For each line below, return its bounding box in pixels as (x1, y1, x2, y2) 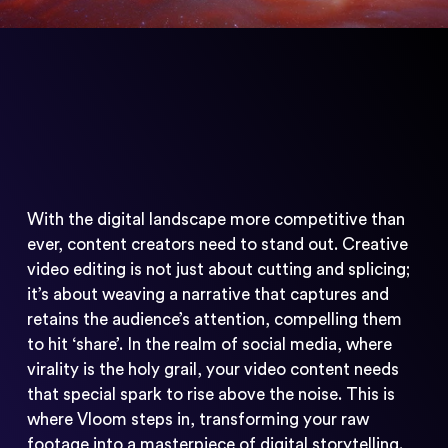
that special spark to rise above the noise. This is (26, 385, 395, 403)
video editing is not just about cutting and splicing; (26, 260, 410, 278)
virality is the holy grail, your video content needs (26, 360, 399, 378)
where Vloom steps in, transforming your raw (26, 410, 369, 428)
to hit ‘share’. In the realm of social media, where (26, 335, 392, 353)
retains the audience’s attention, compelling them (26, 310, 402, 328)
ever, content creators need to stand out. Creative (26, 235, 408, 253)
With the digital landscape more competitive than (26, 210, 405, 228)
